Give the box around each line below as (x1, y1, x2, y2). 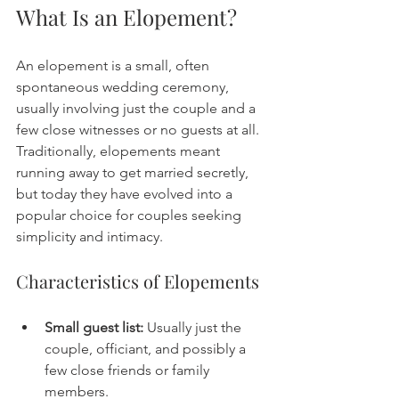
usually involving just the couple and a (16, 100, 259, 117)
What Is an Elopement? (16, 3, 237, 31)
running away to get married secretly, (16, 164, 252, 181)
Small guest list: (45, 319, 143, 336)
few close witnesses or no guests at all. (16, 121, 263, 138)
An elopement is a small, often (16, 57, 213, 74)
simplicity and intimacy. (16, 228, 163, 245)
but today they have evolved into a (16, 185, 236, 202)
